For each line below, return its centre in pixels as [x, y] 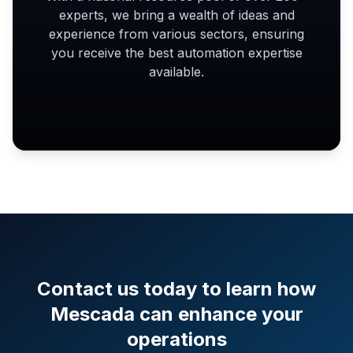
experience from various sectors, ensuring [176, 34]
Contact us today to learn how [176, 289]
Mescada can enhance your [176, 314]
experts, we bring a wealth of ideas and [176, 15]
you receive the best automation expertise [176, 53]
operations [176, 339]
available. [176, 72]
